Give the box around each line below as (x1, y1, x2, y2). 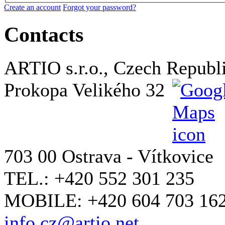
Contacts (4, 22, 83, 46)
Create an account (4, 3, 61, 12)
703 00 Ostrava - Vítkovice (4, 145, 213, 167)
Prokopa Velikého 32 (4, 79, 170, 100)
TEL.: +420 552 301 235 (4, 167, 194, 189)
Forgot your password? (63, 3, 136, 12)
